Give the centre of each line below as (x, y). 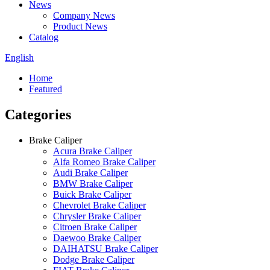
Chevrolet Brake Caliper (99, 205)
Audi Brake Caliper (90, 172)
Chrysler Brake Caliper (97, 216)
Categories (38, 114)
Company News (84, 15)
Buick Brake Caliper (92, 194)
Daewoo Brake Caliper (97, 237)
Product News (80, 26)
